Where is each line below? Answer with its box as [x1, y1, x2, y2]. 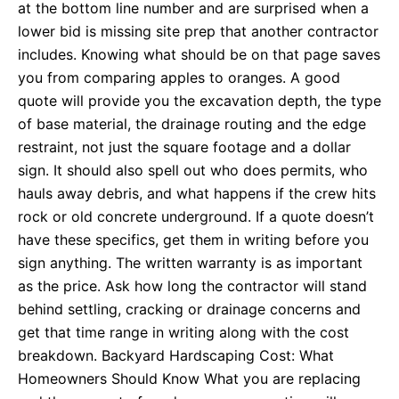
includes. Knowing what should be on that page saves [18, 45, 380, 63]
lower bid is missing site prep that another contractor [18, 21, 379, 40]
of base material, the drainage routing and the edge [18, 114, 366, 133]
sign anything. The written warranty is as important [18, 253, 362, 272]
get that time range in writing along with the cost [18, 322, 349, 341]
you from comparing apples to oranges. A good [18, 68, 340, 86]
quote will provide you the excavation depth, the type [18, 91, 381, 110]
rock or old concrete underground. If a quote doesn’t [18, 207, 374, 225]
